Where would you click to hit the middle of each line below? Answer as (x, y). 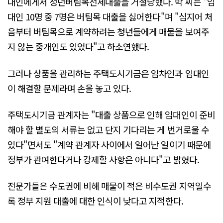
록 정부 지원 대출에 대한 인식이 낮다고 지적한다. (95, 201)
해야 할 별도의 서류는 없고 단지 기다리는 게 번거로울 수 (108, 129)
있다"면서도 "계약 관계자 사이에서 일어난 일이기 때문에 (109, 144)
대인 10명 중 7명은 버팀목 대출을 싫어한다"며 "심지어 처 (110, 17)
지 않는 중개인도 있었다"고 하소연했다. (78, 47)
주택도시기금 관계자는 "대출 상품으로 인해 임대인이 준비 (111, 114)
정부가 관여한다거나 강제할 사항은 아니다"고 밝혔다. (103, 159)
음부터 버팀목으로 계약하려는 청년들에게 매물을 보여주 (108, 32)
